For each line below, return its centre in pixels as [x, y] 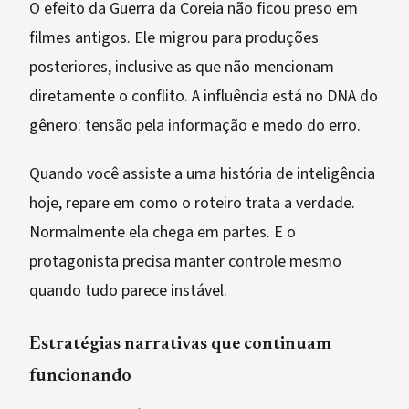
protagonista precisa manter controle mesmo [185, 262]
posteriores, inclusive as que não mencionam [182, 68]
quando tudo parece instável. [128, 291]
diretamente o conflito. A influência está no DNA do [204, 97]
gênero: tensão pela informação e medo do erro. [195, 126]
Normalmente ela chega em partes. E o [163, 233]
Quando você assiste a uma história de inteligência [202, 174]
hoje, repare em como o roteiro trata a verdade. [192, 204]
